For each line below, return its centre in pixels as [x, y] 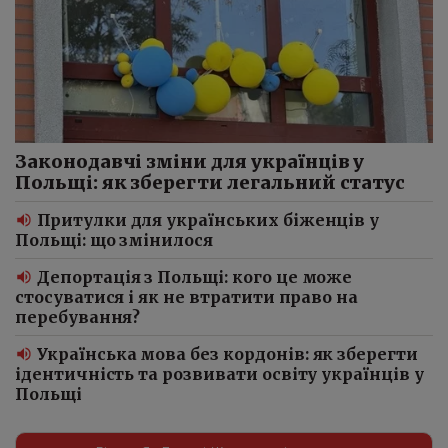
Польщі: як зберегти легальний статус [212, 182]
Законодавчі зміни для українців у [190, 161]
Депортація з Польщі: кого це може [195, 276]
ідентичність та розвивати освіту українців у [219, 373]
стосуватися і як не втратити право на [187, 296]
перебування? [78, 316]
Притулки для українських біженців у [208, 219]
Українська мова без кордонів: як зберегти [227, 353]
